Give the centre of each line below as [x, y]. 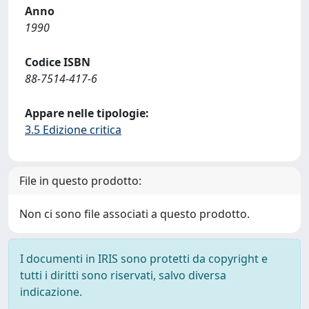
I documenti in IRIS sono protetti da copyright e [144, 259]
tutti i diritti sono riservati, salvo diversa [123, 275]
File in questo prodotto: [80, 181]
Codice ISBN [58, 62]
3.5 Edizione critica [73, 130]
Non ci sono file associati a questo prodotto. [134, 214]
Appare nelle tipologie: [87, 113]
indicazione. [51, 292]
